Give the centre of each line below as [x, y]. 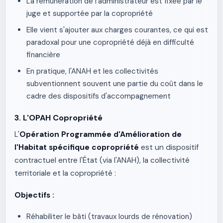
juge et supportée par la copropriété [90, 13]
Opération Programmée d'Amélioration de [101, 134]
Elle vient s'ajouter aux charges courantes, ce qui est [117, 30]
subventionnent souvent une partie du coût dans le [115, 84]
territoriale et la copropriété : [65, 173]
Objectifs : [34, 195]
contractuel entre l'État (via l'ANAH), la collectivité [102, 160]
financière [43, 55]
